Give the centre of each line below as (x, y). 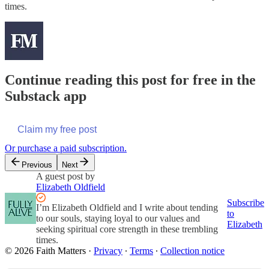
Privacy (108, 250)
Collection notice (192, 250)
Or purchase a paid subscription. (66, 148)
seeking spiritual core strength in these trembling (127, 229)
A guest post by (65, 176)
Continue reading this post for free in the (130, 80)
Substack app (46, 96)
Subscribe (246, 202)
